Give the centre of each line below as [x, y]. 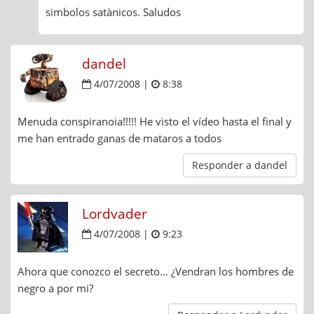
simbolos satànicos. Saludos [113, 12]
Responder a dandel [240, 165]
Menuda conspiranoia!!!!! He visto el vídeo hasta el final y [155, 122]
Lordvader [115, 214]
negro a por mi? [55, 288]
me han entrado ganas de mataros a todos [120, 138]
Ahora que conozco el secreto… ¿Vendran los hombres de [156, 272]
